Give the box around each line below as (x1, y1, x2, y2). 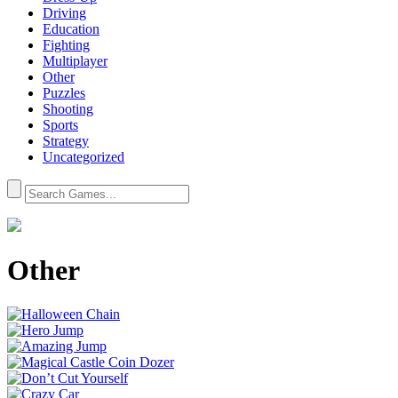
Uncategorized (43, 149, 124, 164)
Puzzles (43, 85, 85, 100)
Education (43, 21, 99, 36)
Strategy (43, 133, 89, 148)
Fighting (43, 37, 90, 52)
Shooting (43, 101, 93, 116)
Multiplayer (43, 53, 107, 68)
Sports (43, 117, 78, 132)
